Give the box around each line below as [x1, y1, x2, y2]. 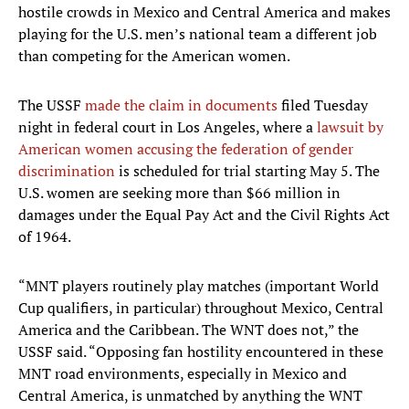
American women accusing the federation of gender [18, 139, 353, 160]
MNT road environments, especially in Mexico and [18, 363, 347, 384]
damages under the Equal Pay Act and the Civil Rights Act [18, 204, 390, 225]
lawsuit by [317, 117, 383, 138]
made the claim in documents [85, 95, 278, 116]
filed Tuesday [278, 95, 368, 116]
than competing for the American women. [18, 46, 290, 67]
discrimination [18, 161, 115, 182]
